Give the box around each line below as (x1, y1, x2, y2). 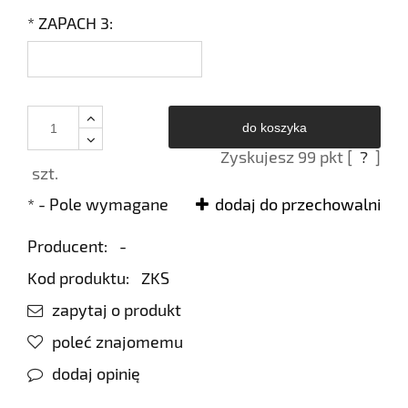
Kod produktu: (27, 268, 129, 289)
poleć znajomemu (51, 331, 183, 352)
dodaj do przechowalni (215, 194, 381, 215)
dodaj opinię (51, 363, 140, 384)
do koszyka (242, 120, 308, 136)
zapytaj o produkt (51, 300, 181, 321)
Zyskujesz (220, 147, 298, 168)
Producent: (27, 236, 111, 257)
